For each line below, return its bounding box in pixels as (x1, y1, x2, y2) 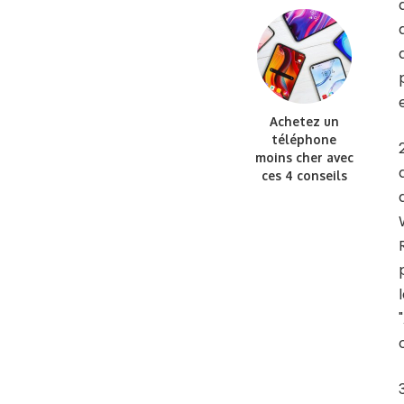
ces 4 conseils (261, 167, 347, 183)
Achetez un (269, 113, 339, 129)
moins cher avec (254, 149, 353, 165)
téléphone (271, 131, 336, 147)
